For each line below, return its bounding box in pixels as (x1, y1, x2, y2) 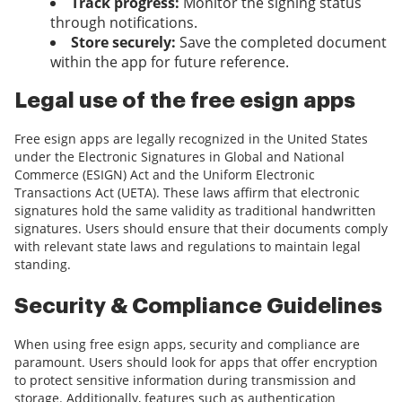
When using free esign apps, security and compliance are (14, 336, 360, 354)
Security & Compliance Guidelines (14, 295, 382, 318)
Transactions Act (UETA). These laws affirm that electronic (14, 184, 360, 202)
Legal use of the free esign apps (14, 90, 355, 112)
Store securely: (71, 32, 176, 53)
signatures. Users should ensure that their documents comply (14, 220, 388, 238)
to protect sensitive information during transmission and (14, 371, 356, 389)
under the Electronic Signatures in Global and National (14, 148, 345, 166)
